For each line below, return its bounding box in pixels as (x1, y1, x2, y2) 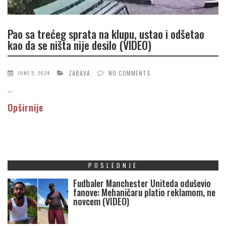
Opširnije (8, 101, 43, 115)
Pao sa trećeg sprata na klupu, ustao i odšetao (8, 25, 204, 42)
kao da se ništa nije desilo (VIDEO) (8, 36, 151, 53)
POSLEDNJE (88, 161, 138, 170)
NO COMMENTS (108, 69, 151, 78)
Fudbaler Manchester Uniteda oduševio (73, 177, 211, 190)
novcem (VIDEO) (73, 195, 129, 208)
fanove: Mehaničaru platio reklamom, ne (73, 186, 215, 199)
